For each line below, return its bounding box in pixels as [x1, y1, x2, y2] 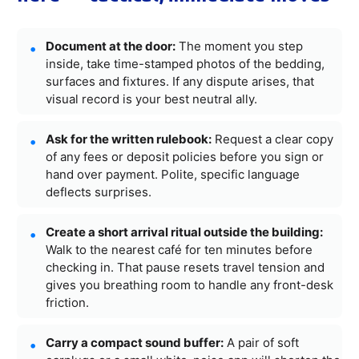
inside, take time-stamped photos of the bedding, [46, 55, 325, 71]
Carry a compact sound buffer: [46, 334, 224, 350]
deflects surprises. [46, 184, 151, 200]
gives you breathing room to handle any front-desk [46, 276, 333, 292]
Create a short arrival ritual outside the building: [46, 224, 323, 240]
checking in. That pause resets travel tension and [46, 259, 325, 275]
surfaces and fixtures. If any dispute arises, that [46, 73, 314, 89]
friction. [46, 294, 89, 310]
